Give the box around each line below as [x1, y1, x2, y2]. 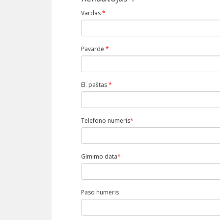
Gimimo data [81, 152, 117, 161]
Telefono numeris [81, 116, 130, 125]
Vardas [81, 8, 102, 17]
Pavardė [81, 44, 106, 53]
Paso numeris [81, 188, 119, 196]
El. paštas [81, 80, 109, 89]
